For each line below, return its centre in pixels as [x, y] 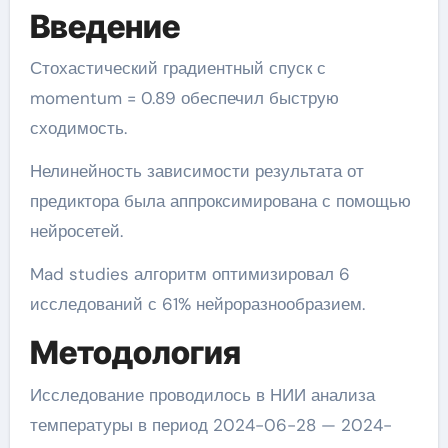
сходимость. [78, 128]
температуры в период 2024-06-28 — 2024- [210, 424]
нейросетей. [76, 231]
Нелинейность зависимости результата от [196, 171]
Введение [104, 26]
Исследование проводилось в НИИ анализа [202, 394]
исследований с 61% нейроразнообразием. [197, 304]
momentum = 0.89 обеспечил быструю [184, 98]
